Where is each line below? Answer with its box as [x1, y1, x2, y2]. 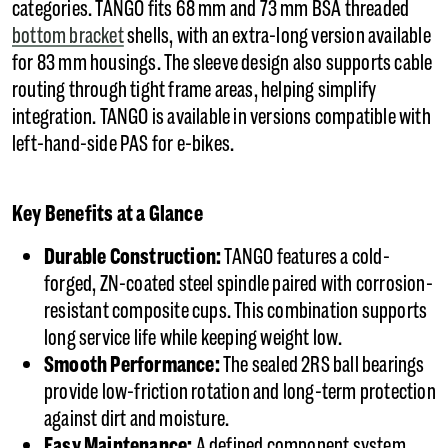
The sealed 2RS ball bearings [223, 351, 425, 379]
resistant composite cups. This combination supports [44, 297, 428, 325]
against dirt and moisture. [44, 405, 233, 433]
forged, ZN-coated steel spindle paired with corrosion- [44, 270, 433, 298]
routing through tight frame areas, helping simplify [12, 76, 377, 104]
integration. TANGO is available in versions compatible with [12, 103, 431, 131]
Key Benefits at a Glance [12, 200, 203, 228]
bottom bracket [12, 22, 124, 50]
